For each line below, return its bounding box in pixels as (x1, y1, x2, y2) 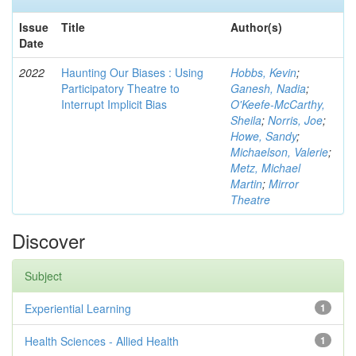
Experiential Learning (25, 300, 131, 316)
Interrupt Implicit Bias (61, 96, 167, 112)
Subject (25, 268, 62, 284)
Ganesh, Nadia (230, 80, 306, 96)
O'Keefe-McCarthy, (230, 96, 325, 112)
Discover (12, 226, 85, 254)
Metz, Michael (230, 160, 300, 176)
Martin (230, 176, 262, 192)
